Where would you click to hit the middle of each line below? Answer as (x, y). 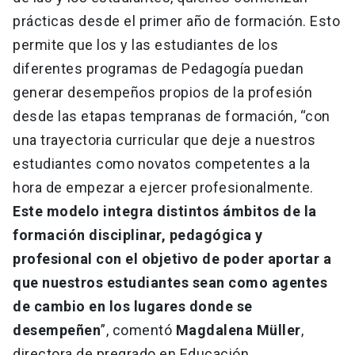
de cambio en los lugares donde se (133, 307)
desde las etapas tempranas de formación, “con (172, 116)
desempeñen (57, 330)
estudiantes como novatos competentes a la (162, 164)
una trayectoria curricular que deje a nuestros (164, 140)
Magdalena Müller (238, 330)
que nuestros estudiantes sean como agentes (170, 283)
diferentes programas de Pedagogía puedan (158, 69)
